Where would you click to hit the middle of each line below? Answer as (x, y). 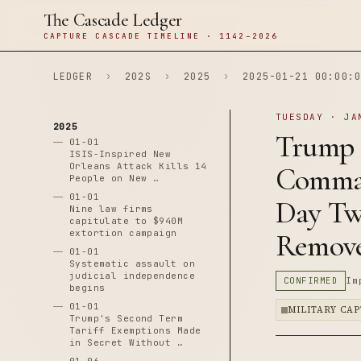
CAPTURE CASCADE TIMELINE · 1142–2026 (160, 36)
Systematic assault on (132, 263)
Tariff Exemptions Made (135, 330)
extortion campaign (123, 233)
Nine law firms (111, 209)
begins (87, 288)
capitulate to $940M (126, 221)
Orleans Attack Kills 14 (138, 166)
